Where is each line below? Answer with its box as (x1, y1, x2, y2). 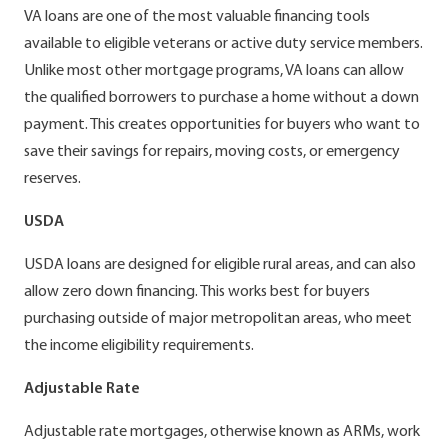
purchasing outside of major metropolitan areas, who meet (24, 310, 412, 327)
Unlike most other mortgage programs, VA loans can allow (24, 62, 404, 79)
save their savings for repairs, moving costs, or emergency (24, 143, 400, 160)
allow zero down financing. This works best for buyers (24, 283, 370, 300)
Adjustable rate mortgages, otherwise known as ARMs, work (24, 423, 420, 440)
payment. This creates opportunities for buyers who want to (24, 116, 420, 133)
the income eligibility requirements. (24, 337, 254, 354)
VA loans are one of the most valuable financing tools (24, 8, 370, 25)
